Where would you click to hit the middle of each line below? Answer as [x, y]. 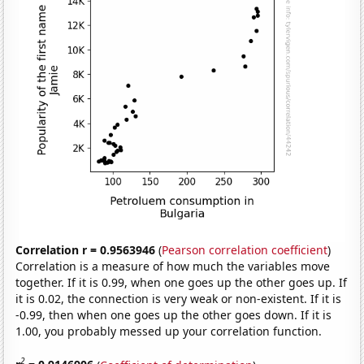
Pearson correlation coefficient [245, 249]
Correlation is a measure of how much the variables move [173, 266]
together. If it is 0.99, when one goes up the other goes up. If [182, 282]
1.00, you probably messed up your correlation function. [169, 331]
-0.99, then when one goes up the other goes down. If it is [174, 314]
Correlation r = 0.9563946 [86, 249]
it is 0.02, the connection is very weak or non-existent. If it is [179, 298]
